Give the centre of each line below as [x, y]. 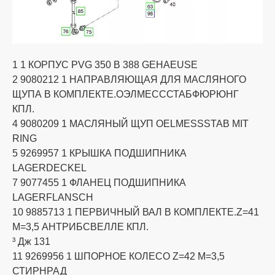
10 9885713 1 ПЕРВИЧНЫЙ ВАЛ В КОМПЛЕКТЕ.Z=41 [136, 212]
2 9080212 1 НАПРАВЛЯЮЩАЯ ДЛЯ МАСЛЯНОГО [129, 79]
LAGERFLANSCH [53, 197]
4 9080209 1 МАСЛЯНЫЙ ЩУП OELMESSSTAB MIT [130, 123]
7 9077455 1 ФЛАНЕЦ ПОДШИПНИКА [99, 182]
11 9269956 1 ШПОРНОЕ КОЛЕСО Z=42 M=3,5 [118, 256]
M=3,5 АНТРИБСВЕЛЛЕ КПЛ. [80, 227]
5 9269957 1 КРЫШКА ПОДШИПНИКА [99, 153]
